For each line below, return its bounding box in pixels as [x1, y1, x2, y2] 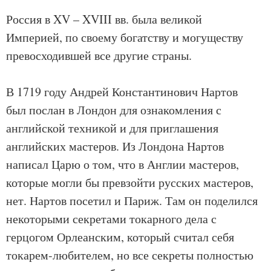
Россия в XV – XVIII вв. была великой [6, 11, 202, 27]
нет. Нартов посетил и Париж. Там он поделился [6, 192, 258, 209]
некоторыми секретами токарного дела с [6, 211, 217, 227]
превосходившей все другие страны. [6, 47, 192, 64]
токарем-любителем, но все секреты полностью [6, 247, 253, 263]
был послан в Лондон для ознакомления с [6, 102, 221, 118]
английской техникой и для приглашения [6, 120, 218, 136]
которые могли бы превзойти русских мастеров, [6, 174, 253, 191]
